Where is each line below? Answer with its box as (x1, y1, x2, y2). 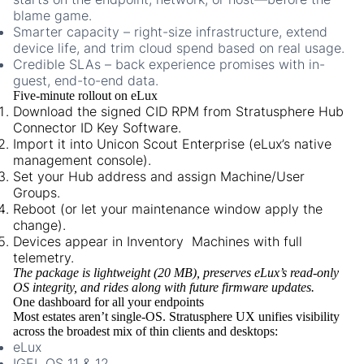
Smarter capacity (13, 24, 119, 41)
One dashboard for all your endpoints (13, 295, 204, 310)
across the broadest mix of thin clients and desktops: (13, 324, 278, 339)
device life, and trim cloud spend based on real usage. (13, 40, 344, 57)
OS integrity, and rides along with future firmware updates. (13, 280, 314, 295)
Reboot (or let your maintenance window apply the (13, 201, 323, 218)
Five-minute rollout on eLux (13, 89, 158, 103)
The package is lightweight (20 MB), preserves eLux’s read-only (13, 266, 339, 280)
